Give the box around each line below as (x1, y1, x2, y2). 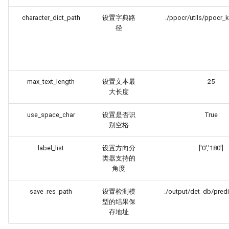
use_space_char (27, 111, 75, 119)
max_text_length (27, 78, 75, 85)
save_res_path (30, 188, 72, 195)
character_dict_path (21, 14, 80, 21)
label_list (38, 144, 64, 152)
